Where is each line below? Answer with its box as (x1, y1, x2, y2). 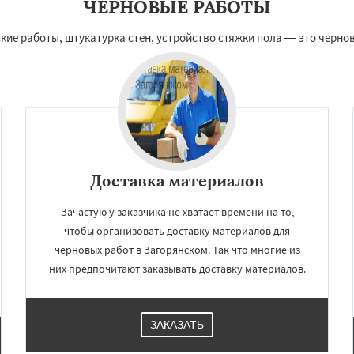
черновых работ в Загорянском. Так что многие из (54, 242, 300, 257)
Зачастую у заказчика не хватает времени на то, (60, 204, 294, 219)
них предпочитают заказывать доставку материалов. (48, 261, 306, 276)
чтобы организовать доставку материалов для (64, 223, 290, 238)
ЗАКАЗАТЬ (150, 318, 204, 331)
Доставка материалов (90, 170, 264, 190)
